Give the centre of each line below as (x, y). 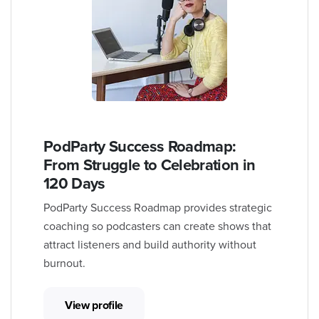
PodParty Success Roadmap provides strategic (158, 208)
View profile (94, 305)
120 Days (74, 183)
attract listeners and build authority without (150, 245)
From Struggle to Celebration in (150, 165)
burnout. (64, 263)
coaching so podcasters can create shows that (157, 226)
